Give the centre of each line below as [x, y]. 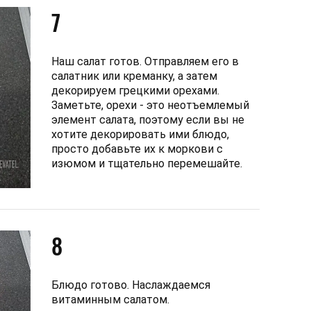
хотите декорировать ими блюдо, [140, 134]
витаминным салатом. [110, 299]
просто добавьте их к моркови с [137, 149]
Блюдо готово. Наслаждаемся [131, 285]
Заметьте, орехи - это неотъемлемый [150, 105]
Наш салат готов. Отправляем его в [145, 61]
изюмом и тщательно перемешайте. [147, 163]
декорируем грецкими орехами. [135, 90]
